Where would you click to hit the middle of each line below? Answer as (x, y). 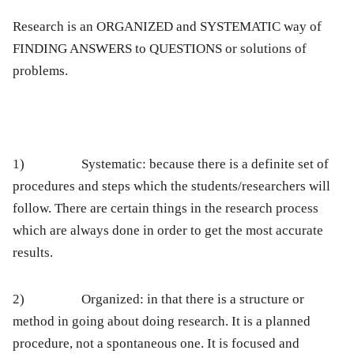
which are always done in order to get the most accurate (168, 231)
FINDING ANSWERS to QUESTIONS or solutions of (160, 49)
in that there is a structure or (224, 299)
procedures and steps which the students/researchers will (171, 186)
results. (33, 253)
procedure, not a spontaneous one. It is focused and (156, 344)
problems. (40, 71)
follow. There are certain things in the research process (166, 209)
